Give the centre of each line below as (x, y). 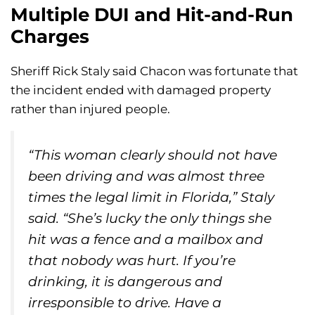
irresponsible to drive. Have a (125, 303)
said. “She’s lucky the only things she (150, 219)
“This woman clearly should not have (153, 155)
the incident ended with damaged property (141, 90)
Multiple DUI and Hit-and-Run (152, 15)
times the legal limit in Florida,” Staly (151, 198)
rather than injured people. (90, 109)
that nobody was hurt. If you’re (132, 261)
